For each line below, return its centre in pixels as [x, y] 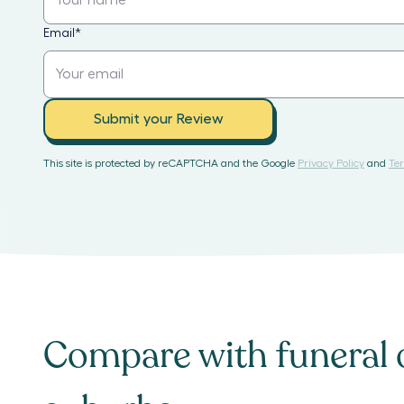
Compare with [160, 356]
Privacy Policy [331, 163]
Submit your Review [159, 119]
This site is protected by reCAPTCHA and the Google [169, 163]
